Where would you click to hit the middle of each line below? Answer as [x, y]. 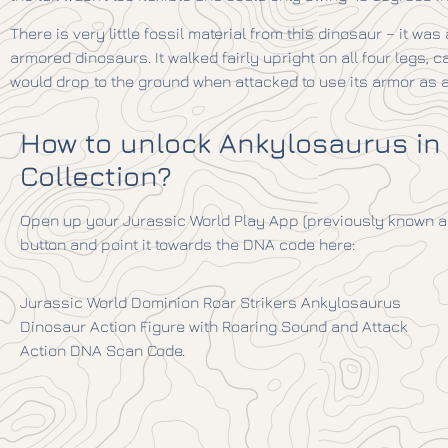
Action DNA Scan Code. [102, 349]
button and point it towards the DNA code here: [187, 243]
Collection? [96, 175]
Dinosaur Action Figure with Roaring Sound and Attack [214, 325]
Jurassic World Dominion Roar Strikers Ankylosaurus [210, 301]
